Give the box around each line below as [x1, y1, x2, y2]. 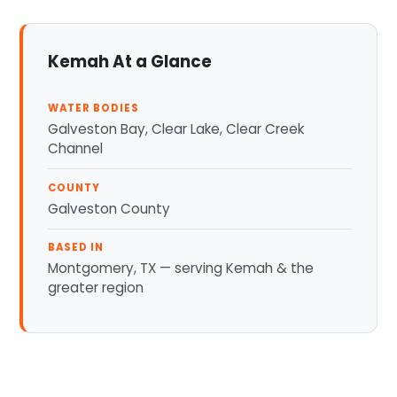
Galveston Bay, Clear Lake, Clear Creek [48, 120, 305, 139]
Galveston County [48, 198, 171, 218]
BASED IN [48, 239, 104, 254]
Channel [48, 139, 104, 159]
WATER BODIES [48, 101, 139, 116]
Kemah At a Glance [48, 51, 213, 74]
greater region [48, 277, 144, 297]
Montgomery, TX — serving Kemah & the [48, 258, 315, 277]
